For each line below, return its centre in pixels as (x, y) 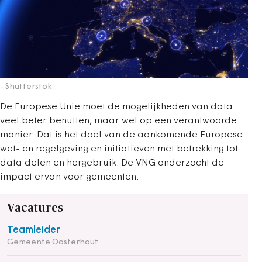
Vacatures (35, 208)
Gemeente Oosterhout (53, 242)
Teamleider (33, 230)
